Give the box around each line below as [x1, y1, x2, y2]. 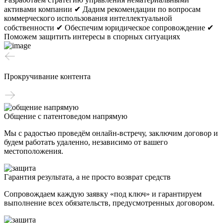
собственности [4, 23, 54, 32]
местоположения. [4, 146, 63, 155]
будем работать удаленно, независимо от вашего [4, 137, 168, 146]
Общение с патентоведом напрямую [4, 111, 127, 120]
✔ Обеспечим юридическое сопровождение [56, 23, 205, 32]
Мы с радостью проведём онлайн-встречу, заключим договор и [4, 128, 218, 137]
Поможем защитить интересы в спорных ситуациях [4, 32, 180, 41]
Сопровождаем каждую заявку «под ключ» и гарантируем [4, 189, 202, 198]
